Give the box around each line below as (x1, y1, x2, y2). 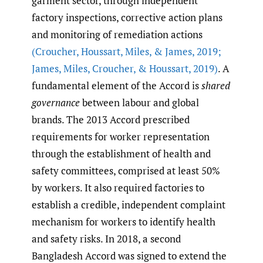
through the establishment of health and (32, 146, 211, 160)
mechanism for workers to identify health (32, 214, 215, 228)
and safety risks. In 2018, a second (32, 231, 181, 245)
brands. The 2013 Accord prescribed (32, 112, 190, 126)
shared (201, 78, 230, 92)
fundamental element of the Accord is (32, 78, 201, 92)
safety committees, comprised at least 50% (32, 163, 220, 177)
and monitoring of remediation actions (32, 27, 203, 41)
